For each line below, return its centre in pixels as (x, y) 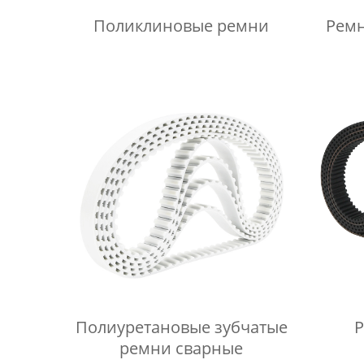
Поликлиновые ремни (182, 25)
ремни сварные (182, 348)
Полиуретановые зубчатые (181, 327)
